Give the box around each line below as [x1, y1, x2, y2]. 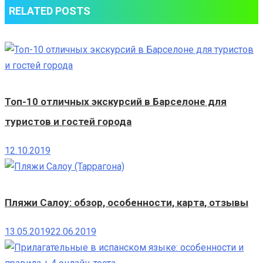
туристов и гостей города [5, 116, 131, 128]
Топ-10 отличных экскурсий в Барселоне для [5, 96, 227, 108]
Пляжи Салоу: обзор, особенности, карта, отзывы [5, 197, 248, 209]
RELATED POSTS [9, 5, 90, 18]
